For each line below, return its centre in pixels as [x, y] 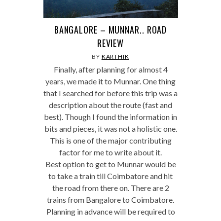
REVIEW [110, 43]
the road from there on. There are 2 [110, 187]
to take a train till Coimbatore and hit [110, 176]
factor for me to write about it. [110, 152]
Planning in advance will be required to [110, 211]
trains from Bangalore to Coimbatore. [110, 199]
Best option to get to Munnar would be [110, 164]
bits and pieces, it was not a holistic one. [110, 128]
